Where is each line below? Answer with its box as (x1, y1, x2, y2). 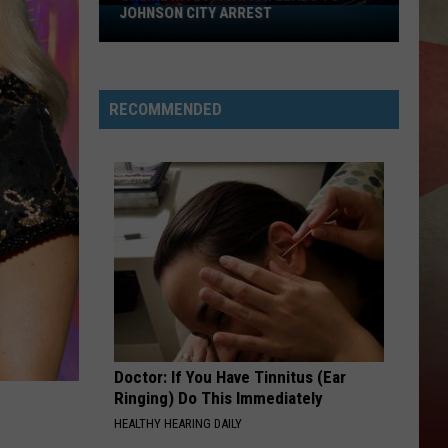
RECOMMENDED (109, 99, 222, 119)
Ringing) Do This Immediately (114, 388, 323, 408)
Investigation (98, 31, 196, 51)
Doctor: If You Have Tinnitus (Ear (114, 367, 346, 387)
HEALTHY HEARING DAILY (114, 416, 242, 431)
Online (98, 6, 145, 26)
